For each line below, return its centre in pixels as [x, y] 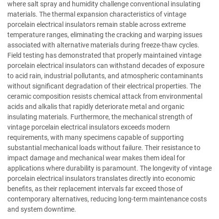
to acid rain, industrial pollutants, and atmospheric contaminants [105, 76]
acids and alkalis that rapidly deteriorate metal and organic [96, 106]
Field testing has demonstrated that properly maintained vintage [104, 55]
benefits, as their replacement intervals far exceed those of [95, 188]
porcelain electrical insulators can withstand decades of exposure [106, 65]
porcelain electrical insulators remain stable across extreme [97, 24]
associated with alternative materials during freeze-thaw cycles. [103, 45]
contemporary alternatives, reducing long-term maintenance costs [107, 199]
